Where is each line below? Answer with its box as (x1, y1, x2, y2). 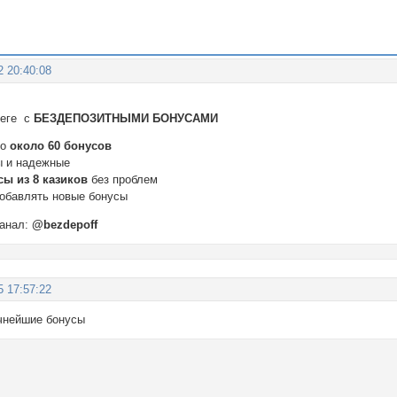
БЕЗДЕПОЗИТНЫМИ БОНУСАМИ (34, 111, 219, 125)
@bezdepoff (32, 218, 98, 232)
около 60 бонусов (6, 139, 113, 153)
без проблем (91, 173, 159, 187)
